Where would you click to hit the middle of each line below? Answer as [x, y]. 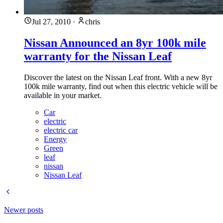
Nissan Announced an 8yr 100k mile [115, 43]
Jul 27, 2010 [51, 22]
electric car [61, 130]
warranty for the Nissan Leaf [98, 56]
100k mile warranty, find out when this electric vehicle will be [121, 87]
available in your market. [63, 96]
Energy [55, 139]
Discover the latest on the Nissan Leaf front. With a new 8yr [118, 78]
